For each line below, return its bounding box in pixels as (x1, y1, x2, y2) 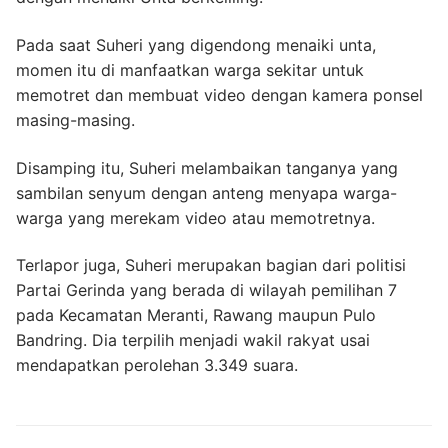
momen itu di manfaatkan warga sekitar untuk (16, 60, 364, 81)
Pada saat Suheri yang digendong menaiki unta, (16, 35, 376, 56)
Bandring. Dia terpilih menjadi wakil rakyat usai (16, 330, 370, 351)
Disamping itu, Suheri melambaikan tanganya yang (16, 157, 398, 178)
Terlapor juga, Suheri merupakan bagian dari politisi (16, 255, 406, 276)
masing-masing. (16, 110, 135, 131)
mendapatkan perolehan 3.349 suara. (16, 355, 298, 376)
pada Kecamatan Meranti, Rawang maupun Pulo (16, 305, 376, 326)
